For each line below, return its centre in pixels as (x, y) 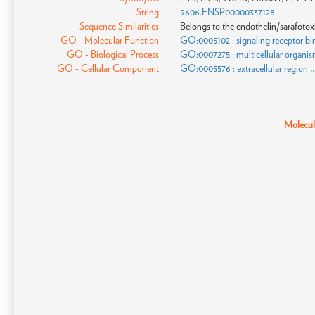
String (147, 12)
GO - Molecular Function (109, 40)
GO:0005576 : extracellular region (244, 68)
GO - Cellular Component (108, 68)
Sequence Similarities (119, 26)
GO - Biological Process (112, 54)
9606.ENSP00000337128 (227, 12)
